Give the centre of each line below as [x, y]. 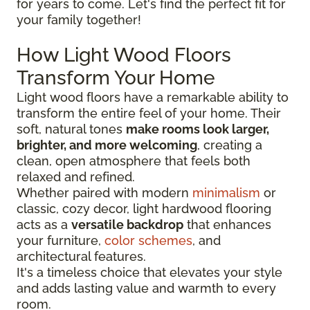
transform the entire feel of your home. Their [149, 113]
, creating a [230, 145]
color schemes [148, 240]
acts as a [44, 224]
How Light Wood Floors [124, 55]
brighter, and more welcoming [107, 145]
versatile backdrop [127, 224]
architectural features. [81, 256]
